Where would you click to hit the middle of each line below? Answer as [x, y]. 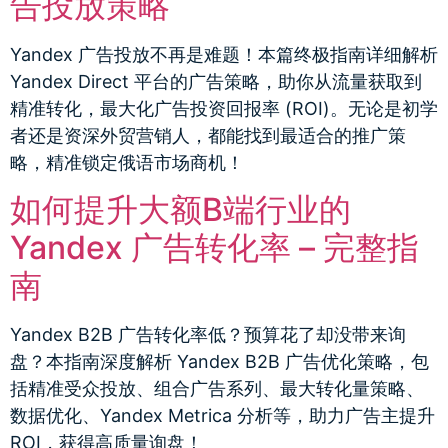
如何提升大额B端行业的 [180, 209]
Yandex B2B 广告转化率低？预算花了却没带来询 [208, 334]
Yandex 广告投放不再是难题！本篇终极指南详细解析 [224, 55]
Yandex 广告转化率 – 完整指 [214, 247]
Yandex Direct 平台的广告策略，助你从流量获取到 [216, 82]
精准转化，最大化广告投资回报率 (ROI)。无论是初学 [224, 109]
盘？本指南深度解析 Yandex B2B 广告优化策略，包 [219, 361]
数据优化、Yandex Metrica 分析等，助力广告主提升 [222, 415]
